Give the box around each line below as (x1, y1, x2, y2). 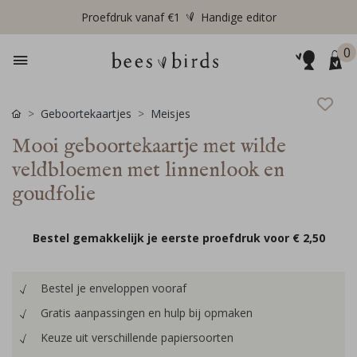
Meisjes (151, 106, 190, 121)
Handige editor (200, 10, 277, 25)
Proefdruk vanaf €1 (80, 10, 180, 25)
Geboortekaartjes (41, 106, 131, 121)
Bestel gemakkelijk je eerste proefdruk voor (32, 230, 292, 245)
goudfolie (12, 182, 96, 207)
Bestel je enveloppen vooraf (41, 280, 186, 296)
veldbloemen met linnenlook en (12, 158, 284, 183)
